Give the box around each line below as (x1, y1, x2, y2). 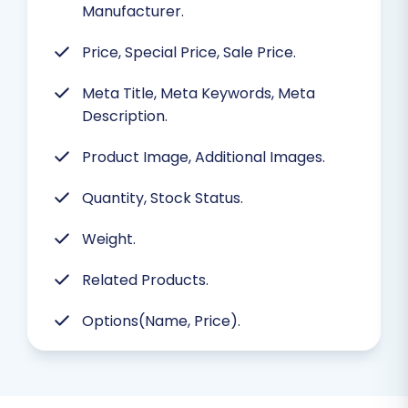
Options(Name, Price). (82, 310, 240, 331)
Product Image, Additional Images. (82, 146, 325, 168)
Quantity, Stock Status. (82, 187, 243, 209)
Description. (82, 105, 168, 127)
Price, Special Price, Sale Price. (82, 41, 296, 63)
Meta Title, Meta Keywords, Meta (82, 82, 315, 104)
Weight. (82, 228, 136, 250)
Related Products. (82, 269, 209, 291)
